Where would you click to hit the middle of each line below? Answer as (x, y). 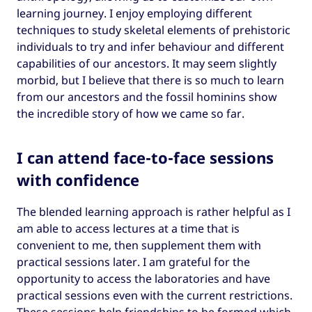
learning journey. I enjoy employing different (134, 13)
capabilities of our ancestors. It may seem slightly (147, 63)
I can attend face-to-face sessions (145, 157)
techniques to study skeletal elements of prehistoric (154, 30)
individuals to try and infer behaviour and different (150, 46)
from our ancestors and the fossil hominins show (147, 96)
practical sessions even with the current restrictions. (155, 295)
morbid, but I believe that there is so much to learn (150, 80)
